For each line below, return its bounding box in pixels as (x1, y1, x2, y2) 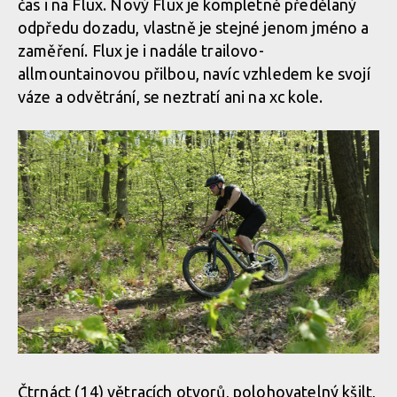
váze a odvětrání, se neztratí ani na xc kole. (18, 88, 323, 105)
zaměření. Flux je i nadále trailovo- (18, 42, 264, 59)
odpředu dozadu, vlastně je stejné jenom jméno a (18, 19, 370, 36)
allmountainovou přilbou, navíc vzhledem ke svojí (18, 65, 370, 82)
